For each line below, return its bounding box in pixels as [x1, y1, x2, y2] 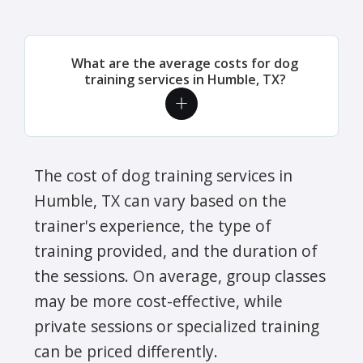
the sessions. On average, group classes [34, 264, 326, 287]
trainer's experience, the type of [34, 214, 271, 237]
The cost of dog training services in [34, 164, 293, 186]
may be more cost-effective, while [34, 289, 283, 312]
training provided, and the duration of [34, 239, 318, 262]
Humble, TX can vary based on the [34, 189, 287, 211]
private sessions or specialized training [34, 314, 319, 337]
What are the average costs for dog [71, 53, 298, 72]
